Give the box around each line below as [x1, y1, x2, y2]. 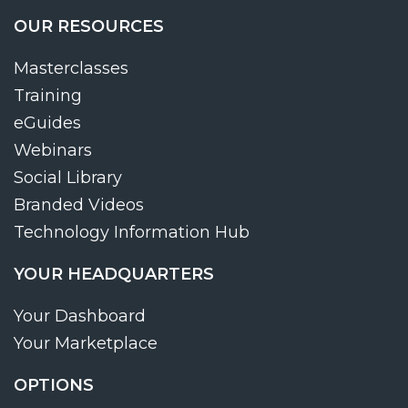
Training [14, 85, 82, 106]
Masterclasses [14, 57, 128, 78]
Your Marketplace [14, 332, 158, 353]
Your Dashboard [14, 305, 146, 326]
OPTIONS [14, 374, 94, 395]
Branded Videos [14, 194, 144, 215]
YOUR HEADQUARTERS [14, 263, 214, 284]
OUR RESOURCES [14, 15, 164, 36]
